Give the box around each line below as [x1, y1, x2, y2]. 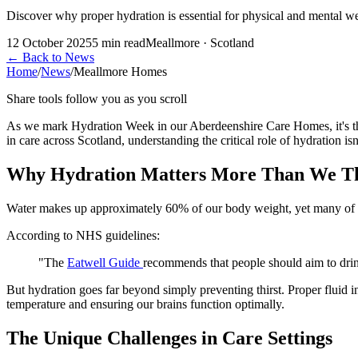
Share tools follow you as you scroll [6, 91, 187, 105]
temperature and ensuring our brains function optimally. [6, 296, 284, 311]
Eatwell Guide [67, 255, 143, 269]
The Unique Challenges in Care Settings [6, 327, 332, 348]
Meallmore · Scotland [145, 35, 254, 50]
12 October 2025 [6, 35, 92, 50]
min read [98, 35, 145, 50]
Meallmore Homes [74, 64, 167, 78]
